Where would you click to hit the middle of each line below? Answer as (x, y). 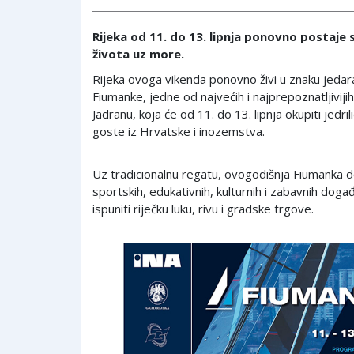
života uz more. (138, 53)
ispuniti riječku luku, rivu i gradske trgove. (203, 208)
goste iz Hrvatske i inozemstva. (179, 131)
